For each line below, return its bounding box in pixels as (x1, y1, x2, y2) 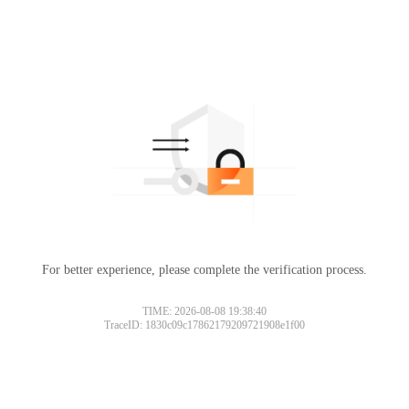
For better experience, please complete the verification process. (42, 262, 367, 277)
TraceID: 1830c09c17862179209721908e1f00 (104, 318, 305, 331)
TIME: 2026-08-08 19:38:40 (142, 304, 267, 318)
